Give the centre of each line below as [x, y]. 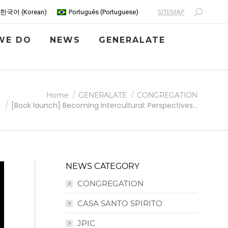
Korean [34, 12]
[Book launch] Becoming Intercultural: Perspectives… [104, 106]
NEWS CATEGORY [103, 166]
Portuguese [119, 12]
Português [84, 12]
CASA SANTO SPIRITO [120, 204]
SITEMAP [171, 12]
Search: [205, 13]
